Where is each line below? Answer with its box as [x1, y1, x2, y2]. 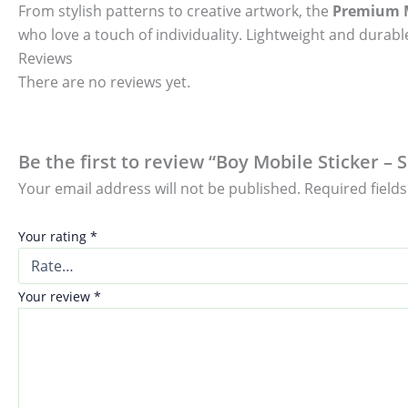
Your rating [18, 227, 90, 245]
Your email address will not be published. [18, 178, 301, 199]
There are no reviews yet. [18, 72, 190, 93]
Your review [18, 287, 94, 305]
